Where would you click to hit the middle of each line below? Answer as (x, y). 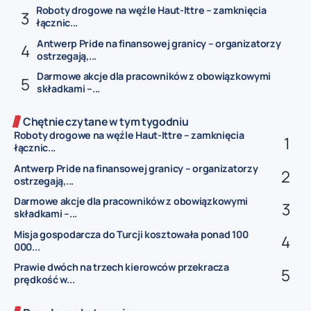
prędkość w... (44, 279)
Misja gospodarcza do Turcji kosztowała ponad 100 (131, 234)
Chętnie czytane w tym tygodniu (106, 121)
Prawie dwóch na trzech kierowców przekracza (121, 267)
